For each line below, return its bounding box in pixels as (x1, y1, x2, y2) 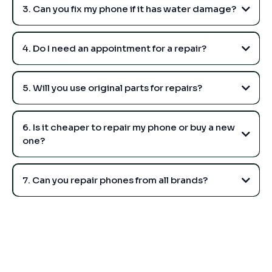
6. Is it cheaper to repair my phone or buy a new (22, 121, 235, 133)
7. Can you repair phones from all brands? (22, 174, 208, 186)
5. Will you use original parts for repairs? (22, 81, 202, 93)
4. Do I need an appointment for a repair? (22, 42, 206, 54)
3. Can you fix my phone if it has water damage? (22, 2, 236, 15)
